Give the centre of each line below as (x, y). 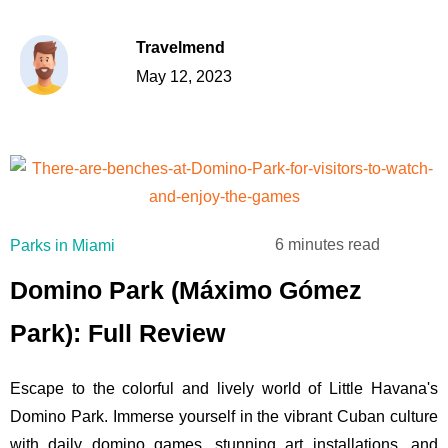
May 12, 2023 (183, 76)
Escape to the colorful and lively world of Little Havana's (224, 389)
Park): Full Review (117, 333)
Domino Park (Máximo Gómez (186, 290)
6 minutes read (328, 245)
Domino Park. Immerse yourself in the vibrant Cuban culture (224, 417)
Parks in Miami (62, 245)
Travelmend (180, 47)
